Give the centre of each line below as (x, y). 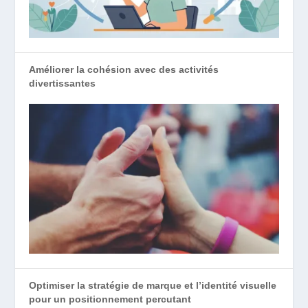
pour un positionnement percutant (110, 299)
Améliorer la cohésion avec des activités (124, 69)
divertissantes (63, 83)
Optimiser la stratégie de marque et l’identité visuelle (153, 285)
